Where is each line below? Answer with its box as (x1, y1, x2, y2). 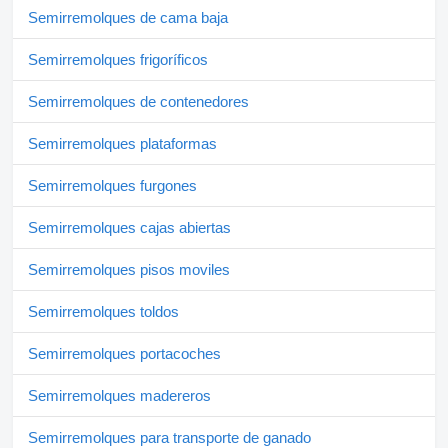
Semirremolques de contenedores (28, 93, 249, 111)
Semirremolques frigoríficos (28, 51, 208, 69)
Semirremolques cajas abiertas (28, 219, 231, 237)
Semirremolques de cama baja (28, 9, 228, 27)
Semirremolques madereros (28, 387, 211, 405)
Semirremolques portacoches (28, 345, 221, 363)
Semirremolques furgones (28, 177, 197, 195)
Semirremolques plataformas (28, 135, 217, 153)
